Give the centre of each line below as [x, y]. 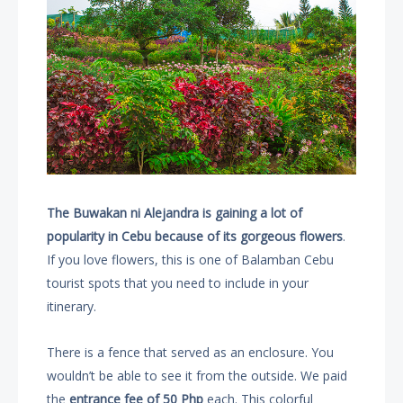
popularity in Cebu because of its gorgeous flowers [195, 237]
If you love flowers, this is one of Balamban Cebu [191, 260]
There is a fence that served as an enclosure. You [191, 353]
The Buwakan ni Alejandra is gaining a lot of [175, 213]
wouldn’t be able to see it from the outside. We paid [197, 376]
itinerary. [72, 307]
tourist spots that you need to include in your [178, 283]
